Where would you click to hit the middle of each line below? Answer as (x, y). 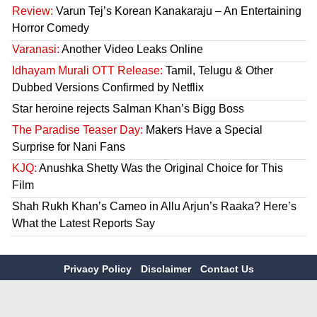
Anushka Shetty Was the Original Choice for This (160, 168)
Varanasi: (36, 50)
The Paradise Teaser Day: (77, 130)
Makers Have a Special (203, 130)
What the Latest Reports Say (83, 224)
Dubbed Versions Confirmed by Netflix (108, 88)
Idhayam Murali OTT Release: (87, 71)
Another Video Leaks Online (131, 50)
